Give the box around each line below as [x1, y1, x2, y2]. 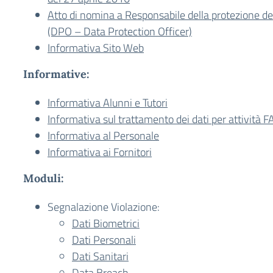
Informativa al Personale [48, 127, 159, 144]
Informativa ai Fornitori [48, 144, 152, 160]
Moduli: [23, 171, 64, 185]
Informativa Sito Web [48, 40, 144, 56]
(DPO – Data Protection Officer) [48, 23, 192, 40]
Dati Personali [72, 232, 136, 248]
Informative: [23, 67, 90, 81]
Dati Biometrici [72, 215, 140, 232]
